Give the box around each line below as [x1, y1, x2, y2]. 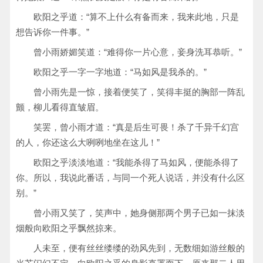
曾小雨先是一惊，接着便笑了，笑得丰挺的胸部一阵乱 [33, 87, 245, 97]
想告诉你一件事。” [16, 27, 89, 37]
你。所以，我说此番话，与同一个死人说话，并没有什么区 [16, 173, 245, 183]
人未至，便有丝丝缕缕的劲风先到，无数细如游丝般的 [33, 243, 245, 253]
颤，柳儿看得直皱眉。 [16, 102, 104, 112]
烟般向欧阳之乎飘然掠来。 [16, 223, 122, 233]
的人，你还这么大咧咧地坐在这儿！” [16, 137, 160, 147]
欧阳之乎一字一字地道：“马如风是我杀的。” [33, 67, 207, 77]
